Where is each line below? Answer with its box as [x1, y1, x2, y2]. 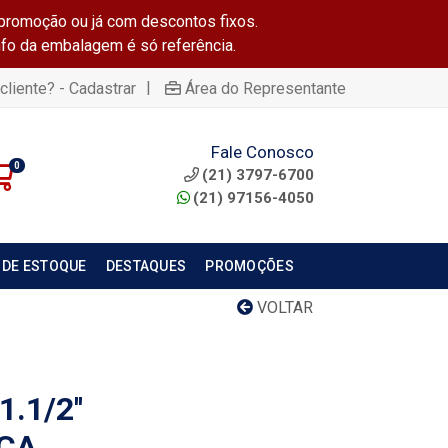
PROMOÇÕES [205, 258, 294, 274]
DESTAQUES [105, 258, 187, 274]
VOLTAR [253, 298, 313, 317]
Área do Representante [185, 78, 346, 98]
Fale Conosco [210, 141, 314, 162]
